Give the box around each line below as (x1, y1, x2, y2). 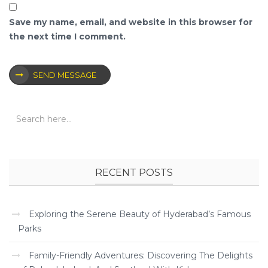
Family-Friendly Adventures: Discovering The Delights (29, 250, 252, 261)
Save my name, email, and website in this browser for (9, 17, 252, 28)
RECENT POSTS (95, 167, 173, 178)
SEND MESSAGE (32, 70, 96, 80)
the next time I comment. (9, 31, 126, 42)
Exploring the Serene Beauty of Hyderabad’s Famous (29, 209, 251, 220)
